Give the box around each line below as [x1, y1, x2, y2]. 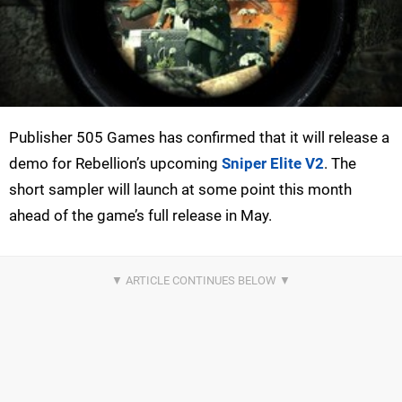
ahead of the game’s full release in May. [9, 205, 272, 224]
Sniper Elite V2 [222, 153, 324, 172]
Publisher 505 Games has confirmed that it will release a [9, 127, 389, 146]
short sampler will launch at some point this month [9, 179, 352, 198]
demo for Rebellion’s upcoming [9, 153, 222, 172]
